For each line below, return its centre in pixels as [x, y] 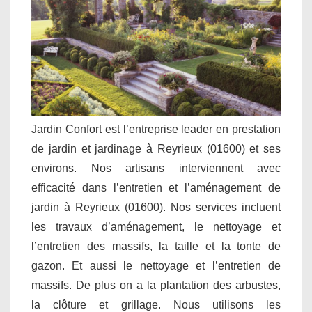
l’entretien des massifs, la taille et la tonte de [156, 247]
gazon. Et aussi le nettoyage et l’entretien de [156, 266]
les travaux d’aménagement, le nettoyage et [156, 227]
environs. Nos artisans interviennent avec [156, 169]
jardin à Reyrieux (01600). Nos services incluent [156, 208]
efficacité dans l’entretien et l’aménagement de [156, 188]
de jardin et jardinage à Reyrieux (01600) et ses [156, 149]
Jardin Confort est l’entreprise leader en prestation [156, 130]
